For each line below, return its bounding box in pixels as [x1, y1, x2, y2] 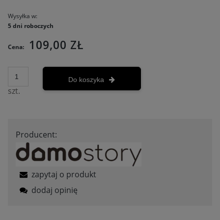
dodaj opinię [31, 185, 78, 196]
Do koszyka [68, 75, 105, 83]
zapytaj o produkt [31, 169, 96, 180]
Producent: [16, 129, 57, 140]
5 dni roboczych [8, 21, 54, 30]
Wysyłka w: [8, 11, 37, 20]
